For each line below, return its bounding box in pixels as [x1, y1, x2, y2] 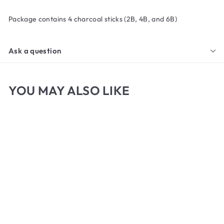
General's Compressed [11, 210, 86, 219]
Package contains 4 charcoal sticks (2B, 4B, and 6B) [8, 14, 177, 23]
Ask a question [8, 45, 61, 55]
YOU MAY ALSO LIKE [8, 82, 130, 98]
